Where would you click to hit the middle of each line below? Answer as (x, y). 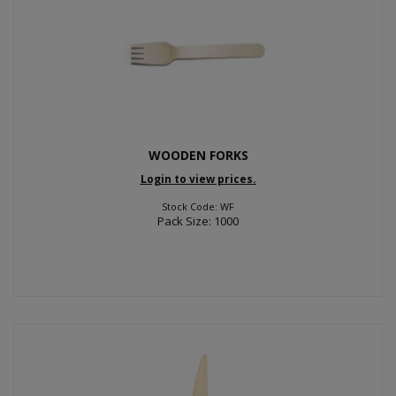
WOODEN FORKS (198, 155)
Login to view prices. (198, 179)
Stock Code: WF (198, 206)
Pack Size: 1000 (198, 221)
